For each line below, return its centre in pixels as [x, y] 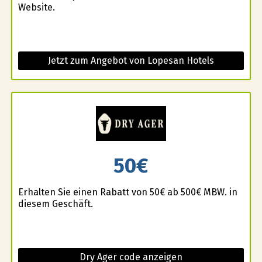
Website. [36, 8]
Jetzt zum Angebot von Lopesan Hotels [131, 61]
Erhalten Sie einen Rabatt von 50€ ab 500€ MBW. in [127, 192]
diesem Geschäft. [55, 204]
